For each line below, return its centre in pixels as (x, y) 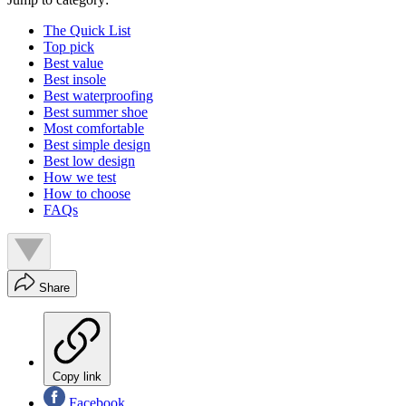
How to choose (87, 194)
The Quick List (87, 31)
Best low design (89, 161)
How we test (80, 178)
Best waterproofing (98, 96)
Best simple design (97, 145)
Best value (73, 63)
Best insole (75, 80)
